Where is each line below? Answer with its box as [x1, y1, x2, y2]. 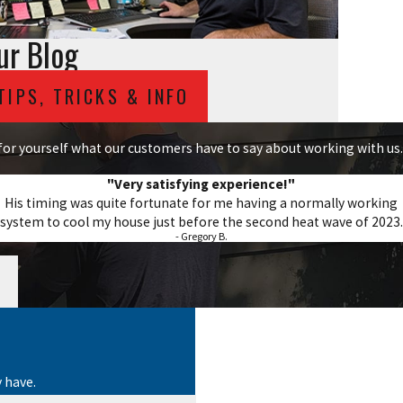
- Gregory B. [175, 228, 228, 243]
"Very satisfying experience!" [107, 175, 296, 193]
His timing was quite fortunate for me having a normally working [4, 193, 399, 211]
